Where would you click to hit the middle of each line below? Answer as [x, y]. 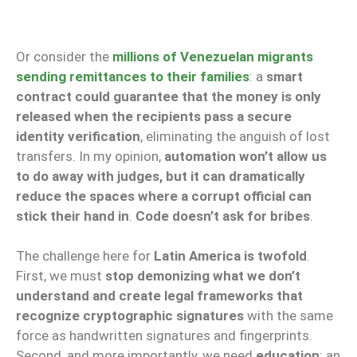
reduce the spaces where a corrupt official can [164, 196]
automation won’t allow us [245, 156]
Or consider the [64, 56]
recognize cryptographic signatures [130, 316]
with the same [288, 316]
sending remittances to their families [133, 76]
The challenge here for [85, 256]
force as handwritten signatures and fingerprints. [164, 336]
